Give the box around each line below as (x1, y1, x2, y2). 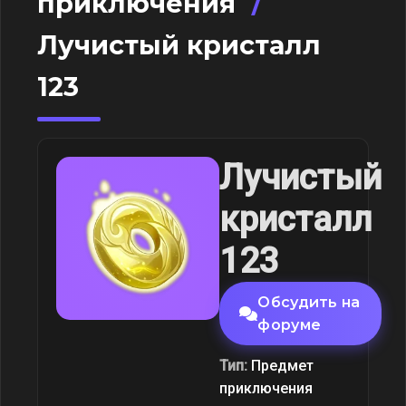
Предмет (251, 357, 314, 374)
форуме (257, 316, 322, 333)
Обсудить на (257, 294, 361, 311)
